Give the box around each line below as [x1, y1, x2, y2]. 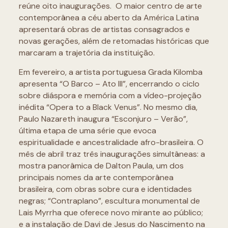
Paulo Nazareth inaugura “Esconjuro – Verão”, [18, 113, 188, 125]
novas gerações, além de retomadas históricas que [18, 36, 209, 47]
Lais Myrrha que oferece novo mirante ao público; [18, 207, 203, 218]
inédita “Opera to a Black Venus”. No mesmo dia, [18, 102, 197, 113]
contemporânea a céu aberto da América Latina [18, 12, 199, 23]
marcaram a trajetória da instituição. [18, 47, 155, 59]
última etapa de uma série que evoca [18, 125, 156, 136]
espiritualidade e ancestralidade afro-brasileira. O [18, 137, 204, 148]
